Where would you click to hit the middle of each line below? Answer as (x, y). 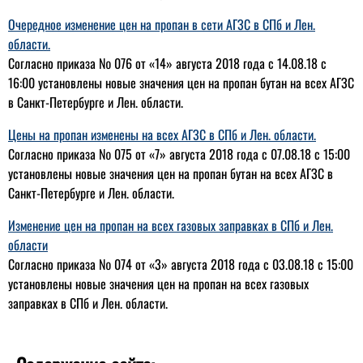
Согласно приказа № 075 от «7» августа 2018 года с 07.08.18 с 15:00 (179, 154)
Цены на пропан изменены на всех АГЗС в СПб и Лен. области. (162, 134)
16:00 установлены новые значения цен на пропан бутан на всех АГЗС (181, 82)
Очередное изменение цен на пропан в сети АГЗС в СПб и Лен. (162, 24)
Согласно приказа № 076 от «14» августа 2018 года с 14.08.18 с (167, 63)
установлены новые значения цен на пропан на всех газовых (158, 283)
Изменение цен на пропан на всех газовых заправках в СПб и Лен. (171, 225)
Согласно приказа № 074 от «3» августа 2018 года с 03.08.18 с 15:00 (181, 264)
